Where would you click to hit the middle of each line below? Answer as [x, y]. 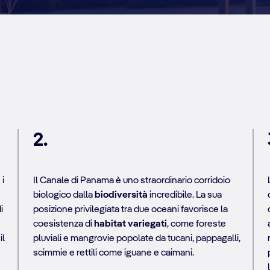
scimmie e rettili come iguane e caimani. [113, 253]
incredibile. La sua [184, 195]
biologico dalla [64, 195]
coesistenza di [63, 224]
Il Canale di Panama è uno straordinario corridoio [131, 181]
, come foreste [196, 224]
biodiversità [121, 195]
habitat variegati [130, 224]
